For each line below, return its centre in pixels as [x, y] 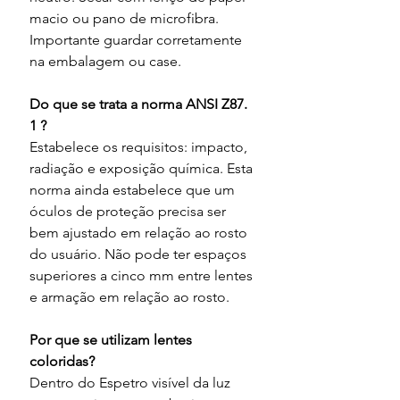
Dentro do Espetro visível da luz [132, 383]
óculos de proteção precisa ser [129, 212]
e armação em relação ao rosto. [129, 297]
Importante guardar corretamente [137, 40]
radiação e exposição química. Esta [143, 169]
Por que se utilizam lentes [112, 340]
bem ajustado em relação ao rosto [140, 233]
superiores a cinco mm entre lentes [143, 276]
